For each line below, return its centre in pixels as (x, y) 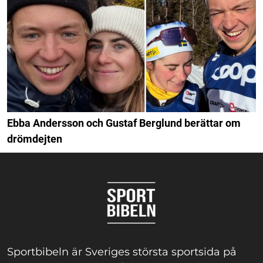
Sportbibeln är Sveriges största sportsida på (122, 252)
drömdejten (35, 139)
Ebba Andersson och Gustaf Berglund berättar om (124, 123)
